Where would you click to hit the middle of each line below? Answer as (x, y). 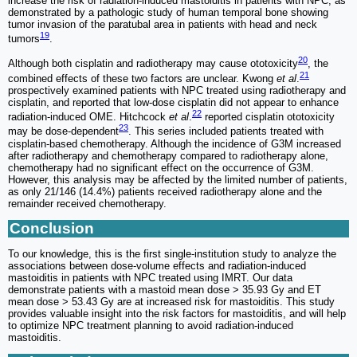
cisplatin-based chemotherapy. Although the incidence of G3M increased (175, 143)
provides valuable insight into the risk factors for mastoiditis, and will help (177, 313)
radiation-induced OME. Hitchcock (88, 117)
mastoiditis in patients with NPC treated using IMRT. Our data (150, 277)
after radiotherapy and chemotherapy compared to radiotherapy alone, (168, 155)
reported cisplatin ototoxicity (268, 117)
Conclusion (52, 228)
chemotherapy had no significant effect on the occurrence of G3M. (161, 167)
